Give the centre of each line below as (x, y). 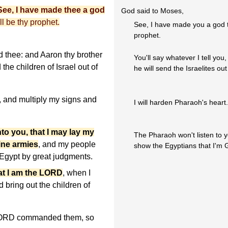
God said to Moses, (153, 11)
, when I (77, 173)
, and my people (67, 145)
